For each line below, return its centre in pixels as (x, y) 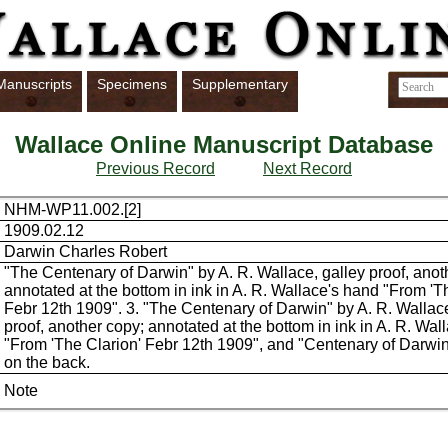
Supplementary (240, 84)
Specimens (132, 84)
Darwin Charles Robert (86, 252)
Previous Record (155, 169)
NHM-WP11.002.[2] (73, 210)
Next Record (307, 169)
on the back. (47, 363)
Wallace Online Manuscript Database (223, 145)
